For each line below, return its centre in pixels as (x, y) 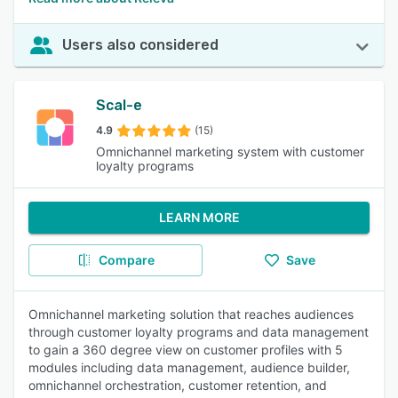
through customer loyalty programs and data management (199, 332)
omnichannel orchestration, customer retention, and (178, 385)
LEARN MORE (199, 217)
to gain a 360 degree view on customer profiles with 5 (186, 350)
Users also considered (140, 45)
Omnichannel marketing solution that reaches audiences (191, 314)
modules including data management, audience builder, (189, 367)
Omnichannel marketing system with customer (230, 151)
